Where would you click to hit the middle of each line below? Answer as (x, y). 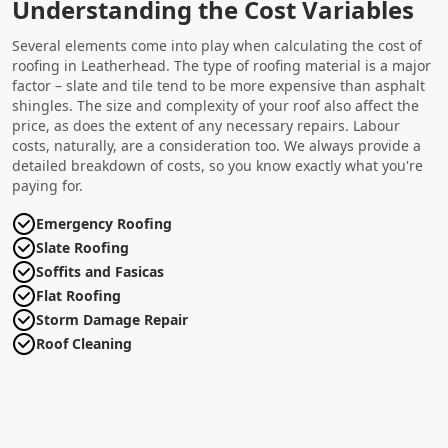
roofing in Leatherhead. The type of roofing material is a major (221, 65)
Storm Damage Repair (112, 319)
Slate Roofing (82, 247)
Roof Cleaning (84, 343)
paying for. (47, 185)
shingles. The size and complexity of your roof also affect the (215, 105)
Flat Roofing (78, 295)
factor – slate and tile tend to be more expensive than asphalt (218, 85)
